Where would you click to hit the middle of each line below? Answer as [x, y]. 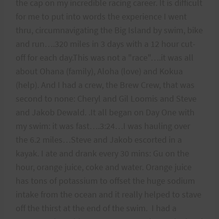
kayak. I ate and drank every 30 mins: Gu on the [102, 153]
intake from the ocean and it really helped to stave [109, 194]
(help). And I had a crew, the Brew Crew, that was [105, 85]
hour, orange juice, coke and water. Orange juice [104, 167]
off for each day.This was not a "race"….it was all [105, 57]
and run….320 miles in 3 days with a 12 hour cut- [106, 44]
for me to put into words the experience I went [101, 16]
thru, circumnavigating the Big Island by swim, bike [109, 30]
